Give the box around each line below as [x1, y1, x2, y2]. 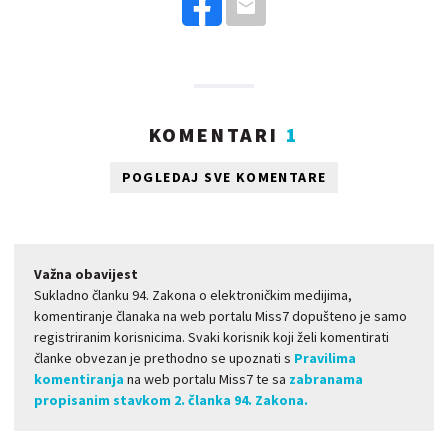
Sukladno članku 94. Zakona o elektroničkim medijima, [34, 286, 352, 305]
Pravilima [294, 349, 356, 368]
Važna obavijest [34, 265, 138, 284]
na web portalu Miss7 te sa [124, 370, 289, 389]
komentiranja [34, 370, 124, 389]
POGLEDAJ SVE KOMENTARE [121, 168, 327, 187]
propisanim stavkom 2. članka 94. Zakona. [34, 391, 308, 410]
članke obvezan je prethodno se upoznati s [34, 349, 294, 368]
